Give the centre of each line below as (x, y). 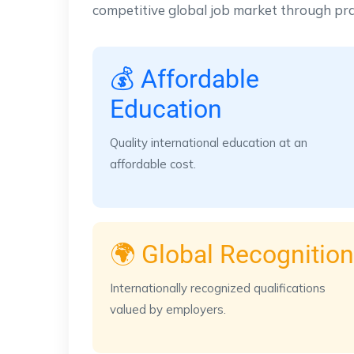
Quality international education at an (209, 142)
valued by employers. (168, 309)
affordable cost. (153, 164)
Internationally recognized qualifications (218, 288)
